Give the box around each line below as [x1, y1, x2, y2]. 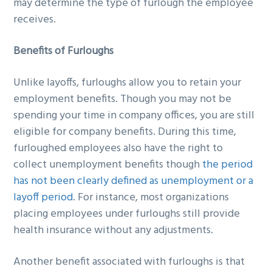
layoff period [13, 189, 73, 206]
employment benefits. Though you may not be [13, 90, 232, 108]
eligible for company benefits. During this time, [13, 123, 237, 141]
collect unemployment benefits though [13, 156, 203, 174]
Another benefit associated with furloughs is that [13, 253, 245, 271]
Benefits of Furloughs [13, 42, 114, 61]
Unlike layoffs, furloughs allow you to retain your [13, 74, 242, 92]
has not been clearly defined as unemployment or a [13, 172, 254, 190]
